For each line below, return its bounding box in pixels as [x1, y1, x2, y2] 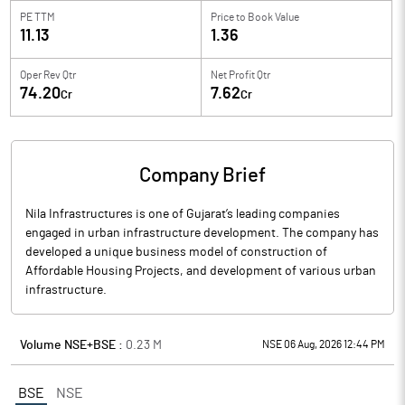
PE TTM [20, 12, 55, 23]
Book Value [248, 12, 299, 23]
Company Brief [139, 165, 266, 185]
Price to [211, 12, 246, 23]
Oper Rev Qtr [20, 70, 76, 80]
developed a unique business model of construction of [25, 246, 327, 259]
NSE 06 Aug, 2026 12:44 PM [262, 339, 385, 350]
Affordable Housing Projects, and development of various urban [25, 265, 376, 278]
